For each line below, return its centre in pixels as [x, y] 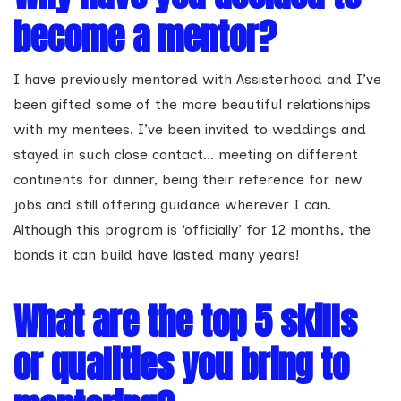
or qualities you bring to [181, 364]
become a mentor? [145, 37]
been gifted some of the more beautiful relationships [192, 104]
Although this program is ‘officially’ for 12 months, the [192, 230]
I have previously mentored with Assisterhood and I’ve [197, 79]
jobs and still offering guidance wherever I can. [172, 205]
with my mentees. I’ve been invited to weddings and [190, 129]
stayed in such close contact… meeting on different [186, 154]
